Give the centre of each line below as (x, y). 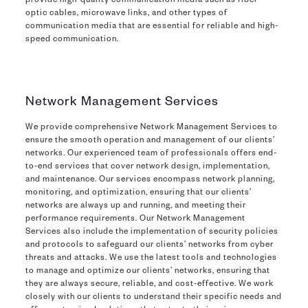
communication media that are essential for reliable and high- (152, 27)
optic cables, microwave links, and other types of (126, 14)
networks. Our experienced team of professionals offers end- (151, 154)
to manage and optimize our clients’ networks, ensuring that (147, 272)
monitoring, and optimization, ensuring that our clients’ (138, 193)
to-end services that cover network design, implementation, (147, 167)
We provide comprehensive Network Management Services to (151, 128)
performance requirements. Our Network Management (135, 219)
